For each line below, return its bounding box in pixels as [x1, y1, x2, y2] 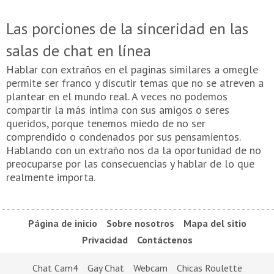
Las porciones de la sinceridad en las [6, 18, 248, 39]
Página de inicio [28, 217, 97, 230]
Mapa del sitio [183, 217, 246, 230]
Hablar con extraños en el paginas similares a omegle [6, 62, 258, 77]
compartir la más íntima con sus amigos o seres [6, 103, 229, 117]
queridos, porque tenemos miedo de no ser [6, 116, 206, 131]
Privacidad [81, 234, 128, 246]
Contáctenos [136, 234, 193, 246]
